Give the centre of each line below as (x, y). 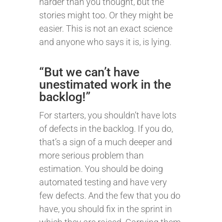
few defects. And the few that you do (110, 195)
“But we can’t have (89, 72)
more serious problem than (91, 155)
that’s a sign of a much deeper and (106, 142)
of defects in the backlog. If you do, (106, 129)
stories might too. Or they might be (106, 15)
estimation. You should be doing (101, 169)
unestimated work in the (105, 84)
